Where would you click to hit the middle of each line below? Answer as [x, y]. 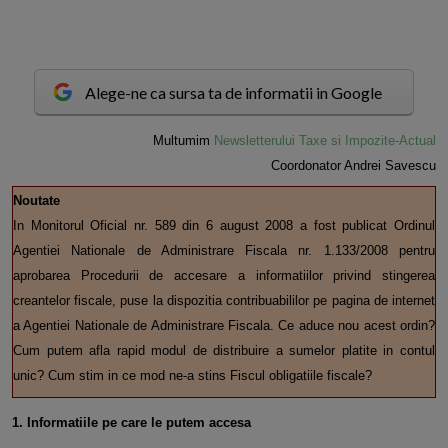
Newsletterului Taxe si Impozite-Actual [325, 141]
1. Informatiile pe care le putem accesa [131, 423]
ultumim [189, 141]
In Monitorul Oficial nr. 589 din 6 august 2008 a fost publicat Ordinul [224, 226]
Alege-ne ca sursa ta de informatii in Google [233, 92]
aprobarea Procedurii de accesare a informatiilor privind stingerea [224, 276]
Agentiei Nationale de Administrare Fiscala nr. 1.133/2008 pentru [224, 251]
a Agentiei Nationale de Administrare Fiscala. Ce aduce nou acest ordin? [224, 326]
